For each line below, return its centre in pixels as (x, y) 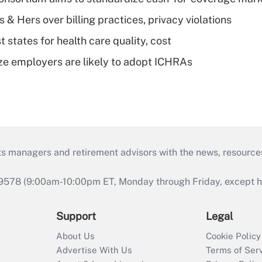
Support (76, 216)
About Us (75, 236)
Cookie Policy (233, 236)
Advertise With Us (94, 250)
